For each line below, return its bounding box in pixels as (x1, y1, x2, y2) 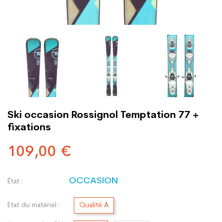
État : (7, 178, 23, 185)
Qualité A (79, 202, 109, 209)
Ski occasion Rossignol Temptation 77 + (7, 111, 199, 120)
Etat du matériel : (7, 201, 60, 209)
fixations (7, 123, 51, 133)
